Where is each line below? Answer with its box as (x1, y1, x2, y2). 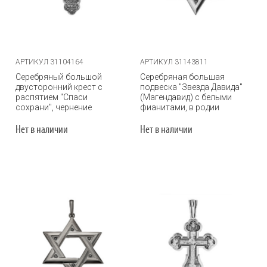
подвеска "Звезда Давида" (140, 82, 243, 92)
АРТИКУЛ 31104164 (15, 58, 83, 66)
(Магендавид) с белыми (140, 92, 232, 102)
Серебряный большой (15, 72, 102, 82)
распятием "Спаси (15, 92, 88, 102)
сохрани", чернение (15, 103, 92, 112)
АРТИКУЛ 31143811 (140, 58, 208, 66)
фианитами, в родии (140, 103, 219, 112)
